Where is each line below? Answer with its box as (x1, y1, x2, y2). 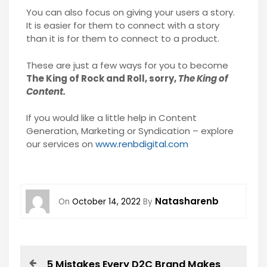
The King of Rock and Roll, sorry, (26, 72, 178, 85)
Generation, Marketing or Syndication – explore (26, 125, 234, 138)
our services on (26, 138, 95, 151)
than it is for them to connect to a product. (26, 32, 222, 45)
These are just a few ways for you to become (26, 58, 228, 72)
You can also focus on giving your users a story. (26, 6, 235, 19)
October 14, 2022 (72, 195, 141, 207)
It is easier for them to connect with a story (26, 19, 219, 32)
